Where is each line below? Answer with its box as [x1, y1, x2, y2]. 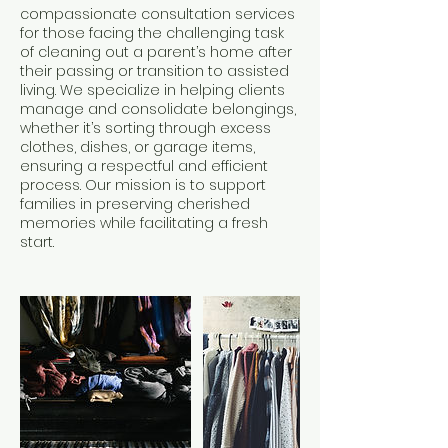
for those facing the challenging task [20, 23, 284, 43]
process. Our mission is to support [20, 175, 266, 195]
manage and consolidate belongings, [20, 99, 296, 119]
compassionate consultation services [20, 4, 295, 24]
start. [20, 232, 54, 252]
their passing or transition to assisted [20, 61, 289, 81]
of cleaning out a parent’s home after [20, 42, 292, 62]
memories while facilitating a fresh [20, 213, 268, 233]
